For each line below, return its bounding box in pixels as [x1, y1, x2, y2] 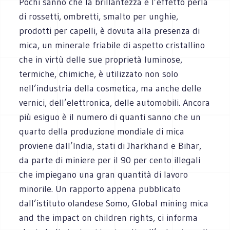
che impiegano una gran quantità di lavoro [19, 168, 188, 180]
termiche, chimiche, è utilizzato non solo [19, 68, 179, 80]
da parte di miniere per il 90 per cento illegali [19, 154, 201, 166]
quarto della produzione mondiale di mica [19, 125, 185, 137]
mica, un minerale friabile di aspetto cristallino [19, 39, 205, 51]
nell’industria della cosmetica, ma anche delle [19, 82, 202, 94]
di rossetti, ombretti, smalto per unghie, [19, 10, 179, 22]
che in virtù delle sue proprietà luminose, [19, 53, 183, 65]
